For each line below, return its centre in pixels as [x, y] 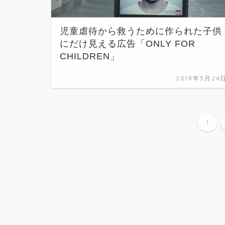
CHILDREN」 [90, 57]
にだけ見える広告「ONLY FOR [128, 44]
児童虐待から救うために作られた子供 [141, 31]
